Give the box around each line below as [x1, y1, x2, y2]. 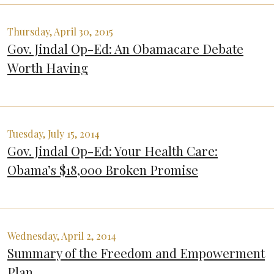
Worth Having [7, 59, 88, 76]
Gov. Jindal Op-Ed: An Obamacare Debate [7, 40, 243, 57]
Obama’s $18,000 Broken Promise [7, 161, 198, 179]
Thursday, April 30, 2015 [7, 25, 113, 39]
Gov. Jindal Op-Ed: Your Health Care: [7, 142, 218, 160]
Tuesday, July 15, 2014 [7, 127, 100, 141]
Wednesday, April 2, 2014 [7, 229, 116, 243]
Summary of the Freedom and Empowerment [7, 244, 265, 262]
